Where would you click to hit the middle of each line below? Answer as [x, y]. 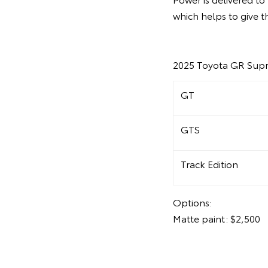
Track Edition [209, 164]
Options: [192, 202]
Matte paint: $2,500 [216, 218]
